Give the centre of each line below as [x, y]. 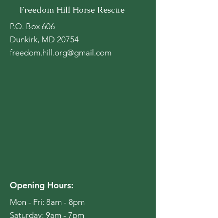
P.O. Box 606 [32, 26]
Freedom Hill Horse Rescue [72, 9]
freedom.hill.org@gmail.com [61, 52]
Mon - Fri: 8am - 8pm [47, 202]
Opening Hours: [42, 185]
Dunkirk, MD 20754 [44, 39]
